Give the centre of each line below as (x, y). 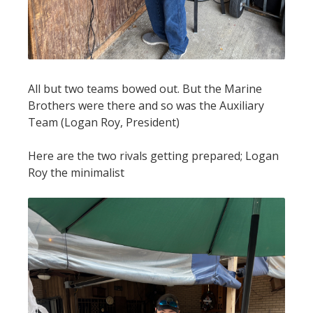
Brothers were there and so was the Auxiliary (146, 106)
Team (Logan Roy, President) (104, 123)
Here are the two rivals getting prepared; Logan (153, 156)
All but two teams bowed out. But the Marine (145, 89)
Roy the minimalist (76, 173)
